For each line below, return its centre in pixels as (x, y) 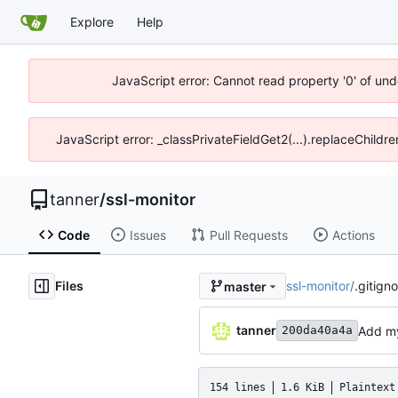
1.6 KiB (302, 387)
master (245, 286)
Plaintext (367, 387)
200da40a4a (317, 330)
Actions (353, 235)
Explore (92, 21)
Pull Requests (248, 235)
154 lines (238, 387)
